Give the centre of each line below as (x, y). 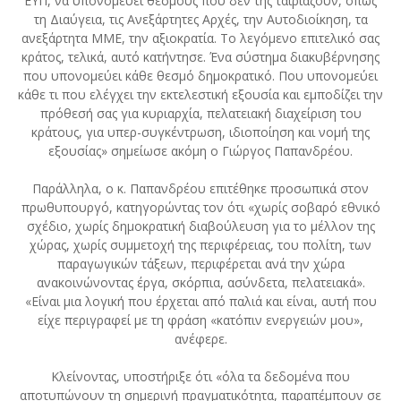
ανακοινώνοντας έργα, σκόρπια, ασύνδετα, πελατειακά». (200, 283)
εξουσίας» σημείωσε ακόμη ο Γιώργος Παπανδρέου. (200, 151)
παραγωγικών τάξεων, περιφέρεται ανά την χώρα (200, 264)
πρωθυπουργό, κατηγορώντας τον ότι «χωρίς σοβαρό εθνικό (200, 208)
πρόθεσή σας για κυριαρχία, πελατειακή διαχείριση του (200, 114)
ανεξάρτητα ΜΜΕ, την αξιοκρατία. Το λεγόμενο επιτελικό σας (200, 38)
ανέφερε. (200, 339)
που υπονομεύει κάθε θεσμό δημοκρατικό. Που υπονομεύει (200, 76)
